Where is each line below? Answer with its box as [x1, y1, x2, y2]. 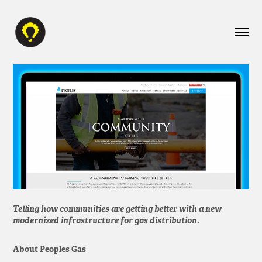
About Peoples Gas [13, 244, 87, 255]
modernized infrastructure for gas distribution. [13, 215, 200, 226]
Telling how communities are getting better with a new [13, 204, 222, 215]
